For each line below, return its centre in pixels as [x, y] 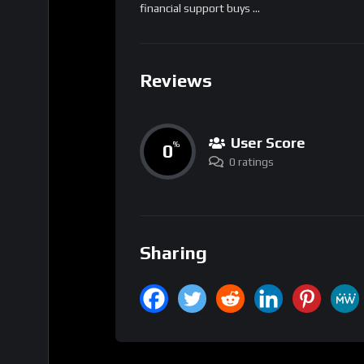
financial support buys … [200, 9]
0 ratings [251, 161]
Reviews [176, 81]
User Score [268, 142]
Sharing [173, 253]
